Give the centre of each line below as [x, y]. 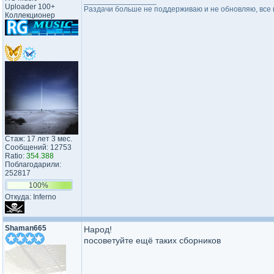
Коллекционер [30, 15]
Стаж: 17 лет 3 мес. [39, 139]
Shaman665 [26, 228]
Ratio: [16, 156]
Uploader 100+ [30, 7]
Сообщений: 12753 [38, 147]
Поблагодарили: [33, 165]
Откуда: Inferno [31, 197]
